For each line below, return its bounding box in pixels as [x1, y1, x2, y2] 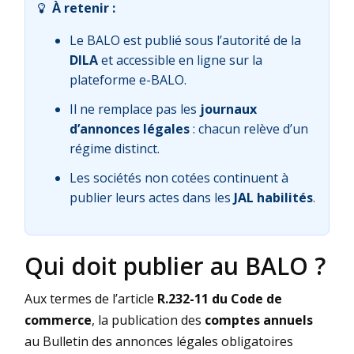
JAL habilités [234, 188, 313, 206]
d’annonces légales [70, 119, 190, 137]
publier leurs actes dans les [70, 188, 234, 206]
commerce [24, 311, 92, 329]
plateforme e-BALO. [70, 70, 186, 88]
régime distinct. [70, 139, 160, 157]
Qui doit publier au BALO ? [24, 249, 326, 282]
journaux [200, 100, 257, 118]
